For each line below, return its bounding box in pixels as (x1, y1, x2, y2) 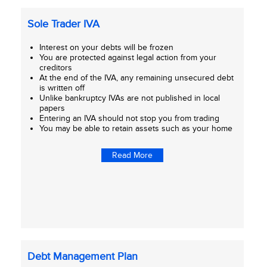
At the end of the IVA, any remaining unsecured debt (39, 73, 234, 83)
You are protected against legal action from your (39, 52, 217, 63)
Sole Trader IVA (27, 18, 100, 30)
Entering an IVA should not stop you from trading (39, 113, 220, 123)
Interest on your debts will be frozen (39, 42, 174, 52)
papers (39, 103, 66, 113)
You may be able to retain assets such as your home (39, 123, 233, 133)
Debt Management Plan (27, 250, 138, 263)
